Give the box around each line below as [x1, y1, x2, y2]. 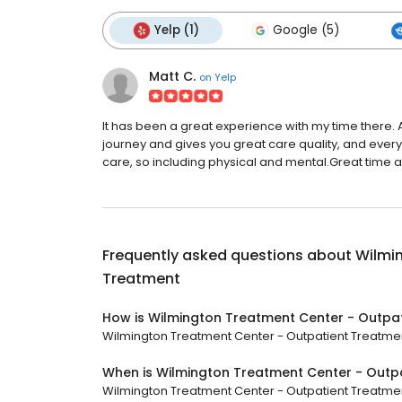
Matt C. [149, 67, 196, 85]
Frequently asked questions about [102, 245, 355, 266]
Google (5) [273, 22, 339, 39]
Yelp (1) [154, 22, 199, 39]
